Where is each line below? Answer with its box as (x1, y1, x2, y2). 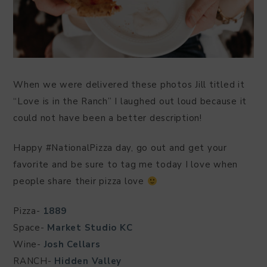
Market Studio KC (47, 222, 133, 234)
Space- (13, 222, 48, 234)
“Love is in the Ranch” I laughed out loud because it (13, 95, 247, 108)
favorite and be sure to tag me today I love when (13, 159, 238, 171)
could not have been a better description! (13, 112, 202, 125)
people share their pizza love (13, 175, 147, 188)
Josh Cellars (44, 238, 101, 251)
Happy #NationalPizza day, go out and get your (13, 142, 227, 154)
